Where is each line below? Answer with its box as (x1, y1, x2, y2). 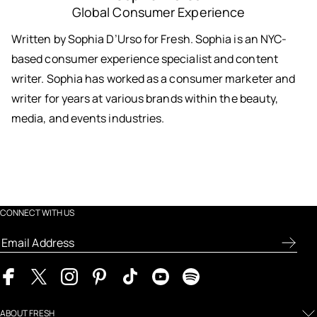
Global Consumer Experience (71, 4, 246, 21)
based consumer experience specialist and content (11, 51, 278, 67)
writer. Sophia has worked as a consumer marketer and (11, 71, 296, 87)
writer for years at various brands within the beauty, (11, 91, 279, 107)
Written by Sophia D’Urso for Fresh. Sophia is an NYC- (11, 31, 287, 47)
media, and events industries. (11, 110, 165, 127)
